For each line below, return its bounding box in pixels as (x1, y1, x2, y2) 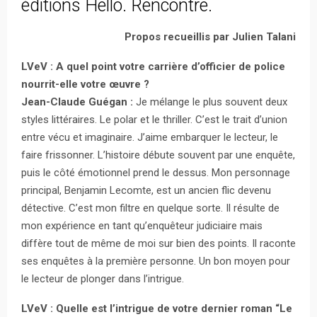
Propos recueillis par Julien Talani (125, 30, 296, 43)
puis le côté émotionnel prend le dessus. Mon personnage (21, 166, 290, 179)
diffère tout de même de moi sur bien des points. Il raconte (21, 236, 296, 250)
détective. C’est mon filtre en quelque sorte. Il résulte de (21, 201, 279, 214)
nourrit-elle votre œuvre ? (21, 77, 149, 91)
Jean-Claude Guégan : (21, 95, 133, 108)
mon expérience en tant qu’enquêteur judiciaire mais (21, 219, 263, 232)
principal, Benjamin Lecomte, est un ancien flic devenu (21, 183, 271, 197)
